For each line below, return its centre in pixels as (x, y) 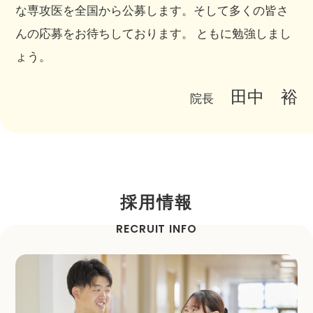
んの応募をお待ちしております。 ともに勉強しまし (154, 34)
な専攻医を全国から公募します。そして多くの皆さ (152, 11)
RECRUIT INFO (156, 228)
